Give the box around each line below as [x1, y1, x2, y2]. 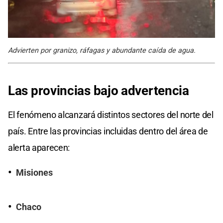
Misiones [16, 167, 53, 178]
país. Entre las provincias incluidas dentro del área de [8, 125, 208, 136]
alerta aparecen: [8, 142, 70, 153]
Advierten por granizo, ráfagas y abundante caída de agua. [8, 46, 196, 55]
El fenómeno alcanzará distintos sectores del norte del [8, 109, 214, 120]
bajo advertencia [93, 83, 189, 98]
